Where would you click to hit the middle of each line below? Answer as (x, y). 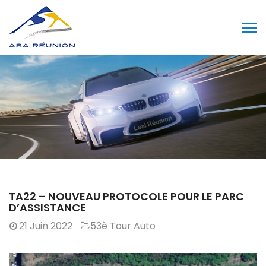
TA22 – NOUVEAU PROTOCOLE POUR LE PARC (126, 197)
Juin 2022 (51, 226)
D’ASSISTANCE (47, 208)
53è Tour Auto (123, 226)
